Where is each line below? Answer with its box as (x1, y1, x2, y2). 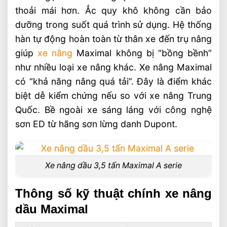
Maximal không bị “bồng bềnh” (72, 47, 212, 58)
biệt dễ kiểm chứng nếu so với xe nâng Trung (15, 90, 212, 101)
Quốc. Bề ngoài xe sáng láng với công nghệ (15, 104, 212, 115)
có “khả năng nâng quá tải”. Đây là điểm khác (15, 75, 212, 87)
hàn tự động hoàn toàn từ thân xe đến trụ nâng (15, 33, 212, 44)
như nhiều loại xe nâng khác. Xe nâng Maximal (15, 61, 212, 72)
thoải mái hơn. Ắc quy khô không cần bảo (15, 5, 212, 16)
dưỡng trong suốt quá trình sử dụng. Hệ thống (15, 19, 212, 30)
